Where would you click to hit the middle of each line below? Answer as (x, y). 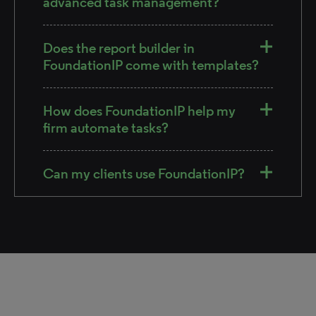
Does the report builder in (119, 48)
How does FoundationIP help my (139, 110)
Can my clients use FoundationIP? (144, 173)
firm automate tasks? (106, 127)
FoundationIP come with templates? (151, 65)
